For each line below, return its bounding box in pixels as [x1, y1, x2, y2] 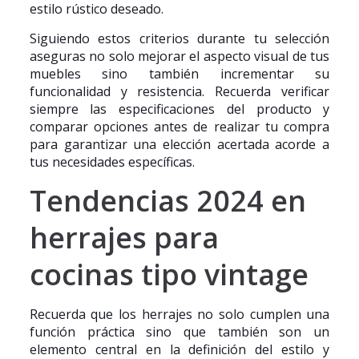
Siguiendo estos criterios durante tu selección [29, 30, 330, 47]
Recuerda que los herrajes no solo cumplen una [29, 305, 330, 323]
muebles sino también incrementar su [29, 65, 330, 83]
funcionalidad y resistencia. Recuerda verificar [29, 83, 330, 100]
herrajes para [29, 218, 219, 257]
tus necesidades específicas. [29, 153, 195, 171]
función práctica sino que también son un [29, 323, 330, 341]
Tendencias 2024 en [29, 181, 306, 220]
